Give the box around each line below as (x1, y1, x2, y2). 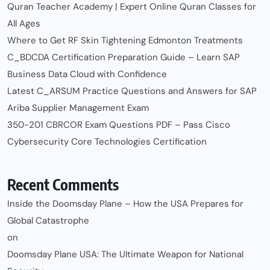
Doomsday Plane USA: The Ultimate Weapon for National (7, 248, 243, 261)
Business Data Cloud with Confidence (7, 68, 167, 81)
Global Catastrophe (7, 215, 89, 227)
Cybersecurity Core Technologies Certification (7, 136, 207, 148)
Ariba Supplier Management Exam (7, 102, 149, 115)
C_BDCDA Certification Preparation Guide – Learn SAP (7, 51, 240, 64)
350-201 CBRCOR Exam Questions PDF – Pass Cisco (7, 119, 230, 131)
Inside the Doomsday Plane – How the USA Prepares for (7, 198, 243, 210)
